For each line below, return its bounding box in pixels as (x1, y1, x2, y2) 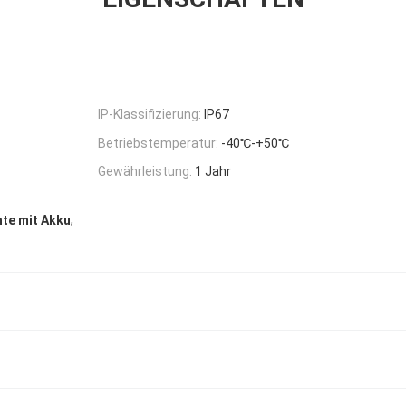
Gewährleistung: (98, 164, 192, 179)
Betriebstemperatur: (98, 135, 218, 150)
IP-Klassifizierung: (98, 106, 201, 121)
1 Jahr (195, 164, 231, 179)
